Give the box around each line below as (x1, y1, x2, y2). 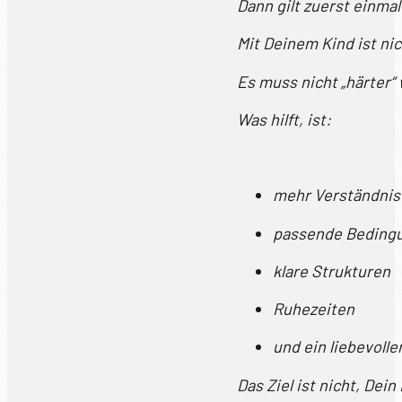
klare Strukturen (273, 260, 390, 281)
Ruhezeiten (273, 299, 354, 319)
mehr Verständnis (273, 185, 400, 205)
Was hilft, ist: (237, 109, 331, 129)
